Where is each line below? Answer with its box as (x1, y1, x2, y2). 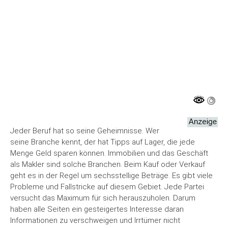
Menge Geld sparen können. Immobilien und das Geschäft (10, 149, 208, 158)
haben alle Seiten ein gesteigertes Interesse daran (10, 205, 184, 214)
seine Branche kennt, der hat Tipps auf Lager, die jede (10, 137, 195, 147)
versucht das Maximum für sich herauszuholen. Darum (10, 193, 195, 203)
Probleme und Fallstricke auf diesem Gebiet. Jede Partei (10, 182, 204, 192)
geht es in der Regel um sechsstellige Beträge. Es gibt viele (10, 171, 213, 181)
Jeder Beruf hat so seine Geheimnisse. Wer (10, 126, 159, 136)
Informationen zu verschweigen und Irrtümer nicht (10, 216, 180, 225)
